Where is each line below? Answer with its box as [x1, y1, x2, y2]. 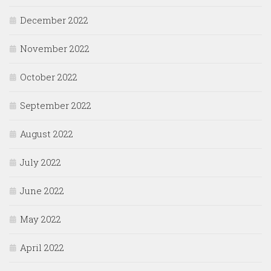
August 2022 [20, 128, 73, 140]
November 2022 [20, 42, 90, 55]
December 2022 [20, 14, 88, 27]
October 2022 [20, 71, 77, 83]
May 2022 [20, 213, 61, 226]
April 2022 [20, 241, 64, 254]
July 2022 [20, 156, 61, 169]
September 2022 [20, 99, 91, 112]
